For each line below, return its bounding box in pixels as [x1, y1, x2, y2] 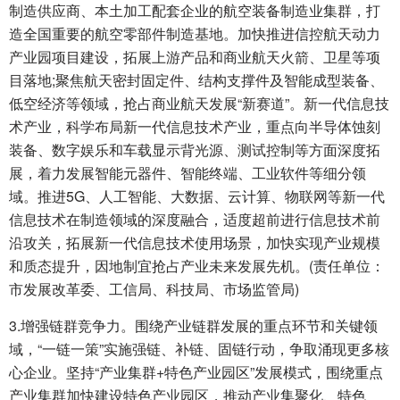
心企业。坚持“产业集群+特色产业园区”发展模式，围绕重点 [9, 362, 383, 383]
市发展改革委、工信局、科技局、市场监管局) [9, 279, 299, 300]
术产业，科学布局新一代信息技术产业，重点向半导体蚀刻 [9, 116, 380, 137]
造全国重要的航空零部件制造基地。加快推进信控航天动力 [9, 23, 380, 45]
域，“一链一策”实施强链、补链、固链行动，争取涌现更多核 [9, 338, 389, 360]
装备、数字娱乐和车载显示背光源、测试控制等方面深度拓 [9, 139, 380, 161]
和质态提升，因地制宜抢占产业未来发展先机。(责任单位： [9, 255, 385, 277]
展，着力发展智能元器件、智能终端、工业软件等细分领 [9, 162, 366, 184]
